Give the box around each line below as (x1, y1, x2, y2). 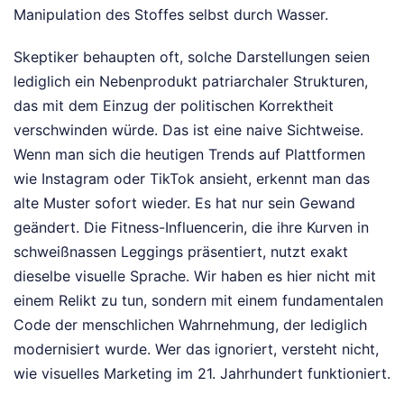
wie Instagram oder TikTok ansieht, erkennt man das (14, 170, 370, 188)
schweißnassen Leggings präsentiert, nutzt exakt (14, 243, 348, 261)
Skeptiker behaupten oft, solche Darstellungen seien (14, 48, 370, 66)
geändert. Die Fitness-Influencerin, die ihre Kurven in (14, 218, 369, 236)
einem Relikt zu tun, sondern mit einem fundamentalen (14, 291, 383, 309)
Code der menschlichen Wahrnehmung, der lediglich (14, 316, 367, 334)
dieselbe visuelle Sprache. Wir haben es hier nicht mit (14, 267, 376, 285)
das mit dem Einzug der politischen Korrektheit (14, 96, 334, 115)
